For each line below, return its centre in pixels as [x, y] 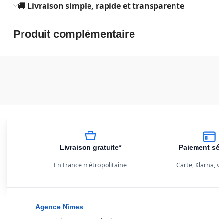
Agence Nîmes [59, 207]
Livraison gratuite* [90, 147]
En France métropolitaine [90, 165]
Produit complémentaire [74, 34]
